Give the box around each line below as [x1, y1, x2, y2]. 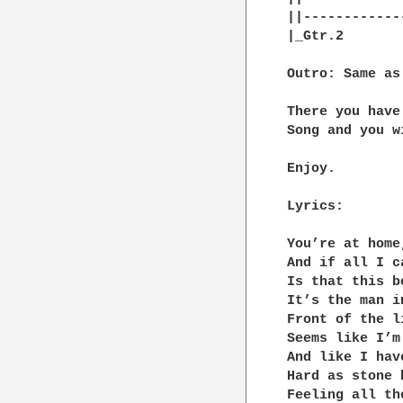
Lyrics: [287, 198, 345, 214]
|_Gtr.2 [287, 28, 345, 44]
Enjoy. [287, 160, 336, 176]
